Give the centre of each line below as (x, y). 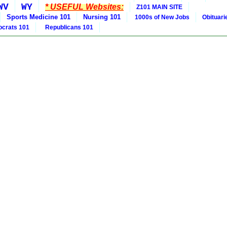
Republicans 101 (68, 28)
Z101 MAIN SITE (159, 7)
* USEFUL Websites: (84, 7)
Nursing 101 (102, 17)
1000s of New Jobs (161, 17)
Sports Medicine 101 (39, 17)
